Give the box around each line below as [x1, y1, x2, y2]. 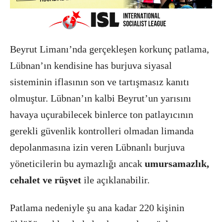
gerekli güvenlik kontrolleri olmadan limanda [10, 125, 194, 136]
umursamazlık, [145, 158, 209, 169]
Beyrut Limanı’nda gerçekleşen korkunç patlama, [10, 44, 209, 55]
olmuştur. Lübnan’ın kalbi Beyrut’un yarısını [10, 93, 191, 104]
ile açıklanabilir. [81, 174, 150, 185]
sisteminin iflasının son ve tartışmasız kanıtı [10, 76, 189, 87]
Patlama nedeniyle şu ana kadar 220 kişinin [10, 202, 184, 213]
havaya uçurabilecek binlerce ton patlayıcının [10, 109, 193, 120]
